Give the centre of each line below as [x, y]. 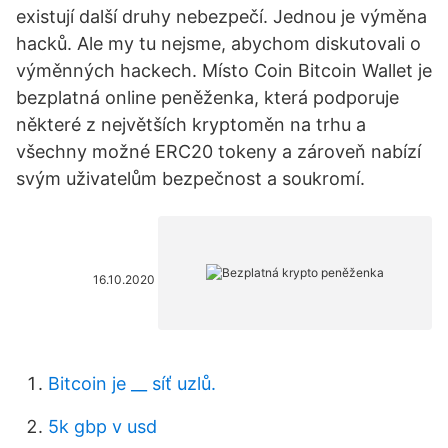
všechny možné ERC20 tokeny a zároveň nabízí [218, 151]
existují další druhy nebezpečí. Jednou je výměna [221, 16]
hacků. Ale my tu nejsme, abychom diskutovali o [218, 43]
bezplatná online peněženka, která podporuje [207, 97]
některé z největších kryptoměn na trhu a [191, 124]
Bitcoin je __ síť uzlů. [132, 383]
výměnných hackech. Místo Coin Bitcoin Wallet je [224, 70]
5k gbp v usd [102, 426]
